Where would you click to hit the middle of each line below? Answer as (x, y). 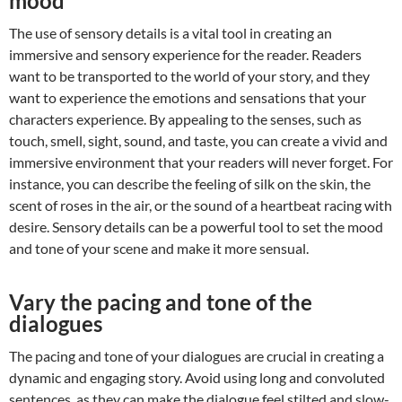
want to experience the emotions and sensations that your (188, 98)
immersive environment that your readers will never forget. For (201, 162)
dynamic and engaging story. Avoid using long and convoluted (197, 378)
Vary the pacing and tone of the (161, 302)
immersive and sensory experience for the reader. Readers (185, 55)
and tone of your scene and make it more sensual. (159, 249)
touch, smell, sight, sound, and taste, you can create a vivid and (198, 141)
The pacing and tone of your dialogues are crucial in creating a (197, 356)
